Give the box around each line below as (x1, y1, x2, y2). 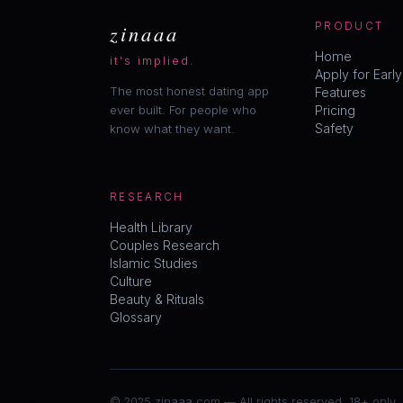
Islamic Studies (110, 255, 198, 271)
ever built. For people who (110, 102, 256, 117)
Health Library (110, 219, 193, 235)
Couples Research (110, 237, 219, 253)
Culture (110, 273, 152, 289)
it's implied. (110, 53, 195, 67)
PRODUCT (315, 19, 384, 32)
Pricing (315, 102, 355, 118)
